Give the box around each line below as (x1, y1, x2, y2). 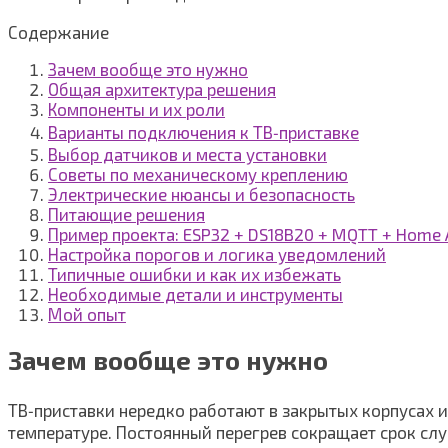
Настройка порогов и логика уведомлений (48, 244, 386, 265)
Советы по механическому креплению (48, 164, 348, 185)
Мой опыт (48, 304, 126, 325)
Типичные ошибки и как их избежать (48, 264, 341, 285)
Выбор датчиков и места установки (48, 144, 327, 165)
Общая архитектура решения (48, 79, 276, 100)
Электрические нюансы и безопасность (48, 184, 355, 205)
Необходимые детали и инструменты (48, 284, 343, 305)
